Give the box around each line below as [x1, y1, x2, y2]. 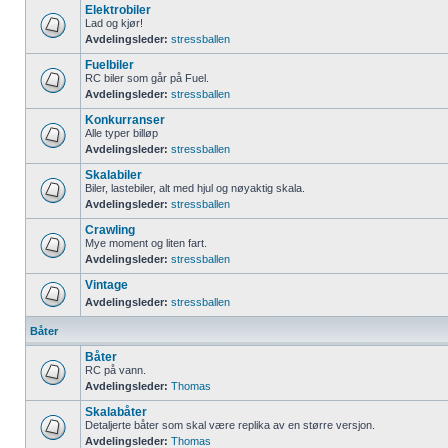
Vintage [85, 278, 128, 292]
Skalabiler [85, 168, 142, 182]
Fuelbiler [85, 58, 134, 72]
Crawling [85, 223, 135, 237]
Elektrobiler [85, 3, 151, 17]
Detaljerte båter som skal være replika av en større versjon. [85, 419, 375, 431]
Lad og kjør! [85, 17, 143, 29]
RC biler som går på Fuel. [85, 72, 209, 84]
